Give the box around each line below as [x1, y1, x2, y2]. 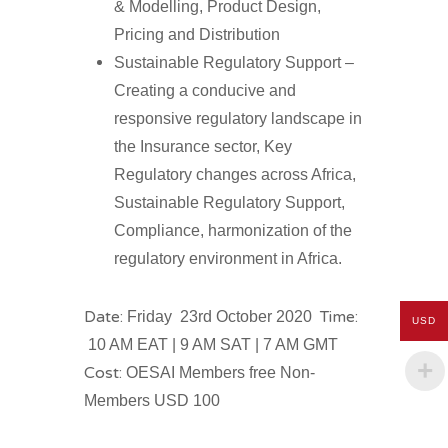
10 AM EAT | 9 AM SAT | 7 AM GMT [84, 336, 338, 353]
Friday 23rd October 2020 [127, 308, 316, 325]
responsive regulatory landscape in [114, 110, 362, 127]
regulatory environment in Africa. [114, 250, 342, 267]
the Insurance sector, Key [114, 138, 292, 155]
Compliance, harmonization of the [114, 222, 352, 239]
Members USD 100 [84, 392, 220, 409]
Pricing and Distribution [114, 26, 280, 43]
